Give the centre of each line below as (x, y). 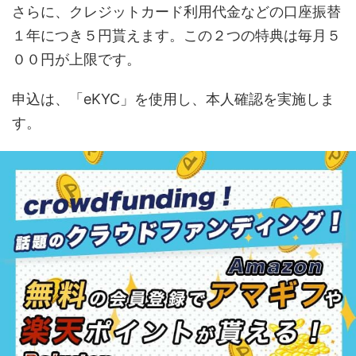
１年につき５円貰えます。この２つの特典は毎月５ (176, 36)
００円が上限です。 (76, 60)
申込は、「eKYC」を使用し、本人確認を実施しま (173, 99)
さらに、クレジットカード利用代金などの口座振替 (176, 12)
